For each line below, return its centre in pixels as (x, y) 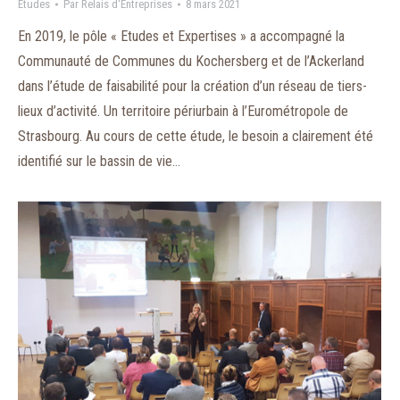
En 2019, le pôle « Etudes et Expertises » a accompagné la (181, 36)
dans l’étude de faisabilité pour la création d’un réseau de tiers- (192, 86)
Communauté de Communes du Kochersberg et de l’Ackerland (191, 61)
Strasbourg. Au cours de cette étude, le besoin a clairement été (196, 136)
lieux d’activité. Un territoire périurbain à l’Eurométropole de (183, 111)
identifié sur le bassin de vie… (99, 161)
